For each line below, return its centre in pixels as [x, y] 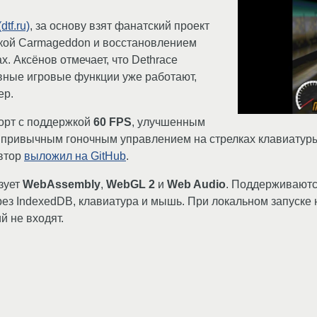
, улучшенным [168, 122]
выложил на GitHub [75, 156]
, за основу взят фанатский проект [120, 26]
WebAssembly [62, 185]
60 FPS [113, 122]
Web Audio [196, 185]
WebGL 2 [131, 185]
